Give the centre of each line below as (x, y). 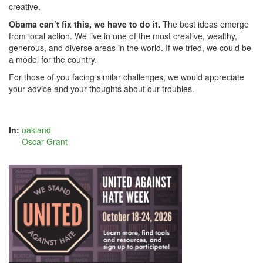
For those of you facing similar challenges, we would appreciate (127, 77)
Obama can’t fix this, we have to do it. (86, 24)
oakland (36, 130)
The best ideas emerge (206, 24)
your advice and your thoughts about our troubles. (102, 89)
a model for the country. (53, 59)
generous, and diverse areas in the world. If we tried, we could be (130, 48)
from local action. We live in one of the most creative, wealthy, (123, 36)
